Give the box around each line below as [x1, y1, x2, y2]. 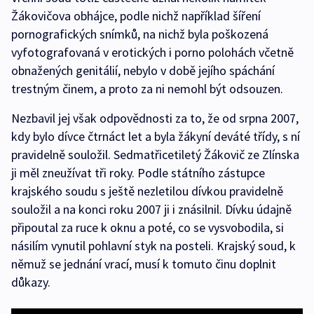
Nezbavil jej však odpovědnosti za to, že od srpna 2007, [11, 110, 299, 127]
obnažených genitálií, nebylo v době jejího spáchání [11, 62, 275, 79]
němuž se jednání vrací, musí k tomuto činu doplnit [11, 256, 276, 273]
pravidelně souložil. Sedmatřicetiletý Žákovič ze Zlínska [11, 146, 299, 163]
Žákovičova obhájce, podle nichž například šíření [11, 8, 261, 25]
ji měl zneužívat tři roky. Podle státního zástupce [11, 165, 265, 182]
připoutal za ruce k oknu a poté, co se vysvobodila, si [11, 219, 284, 236]
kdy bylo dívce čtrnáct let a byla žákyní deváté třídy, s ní [11, 128, 300, 145]
